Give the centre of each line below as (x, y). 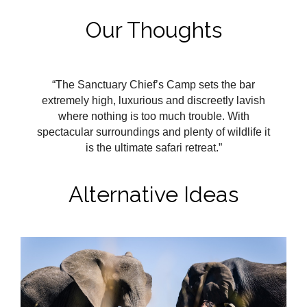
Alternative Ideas (153, 194)
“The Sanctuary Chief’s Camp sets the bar (153, 84)
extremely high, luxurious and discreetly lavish (153, 100)
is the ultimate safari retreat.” (153, 147)
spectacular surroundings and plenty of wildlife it (153, 132)
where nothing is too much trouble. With (153, 116)
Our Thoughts (153, 29)
